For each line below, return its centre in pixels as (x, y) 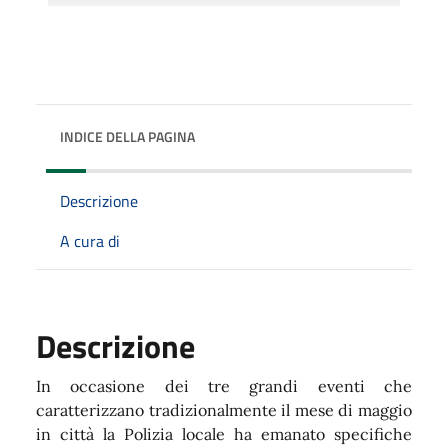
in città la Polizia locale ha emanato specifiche (224, 433)
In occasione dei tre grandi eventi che (224, 385)
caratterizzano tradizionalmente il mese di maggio (224, 409)
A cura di (90, 240)
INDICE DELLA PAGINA (127, 136)
